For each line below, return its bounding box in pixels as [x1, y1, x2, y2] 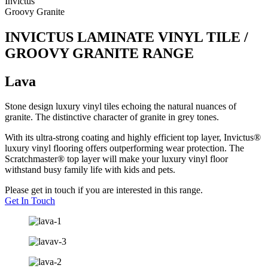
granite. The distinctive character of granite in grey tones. [5, 112, 219, 123]
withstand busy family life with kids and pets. [5, 165, 175, 175]
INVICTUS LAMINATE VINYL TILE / [5, 29, 248, 45]
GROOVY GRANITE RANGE [5, 45, 194, 61]
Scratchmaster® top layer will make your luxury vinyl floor [5, 154, 228, 165]
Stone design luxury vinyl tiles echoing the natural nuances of [5, 101, 236, 112]
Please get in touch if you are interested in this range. [5, 185, 203, 196]
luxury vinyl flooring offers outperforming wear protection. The [5, 143, 244, 154]
